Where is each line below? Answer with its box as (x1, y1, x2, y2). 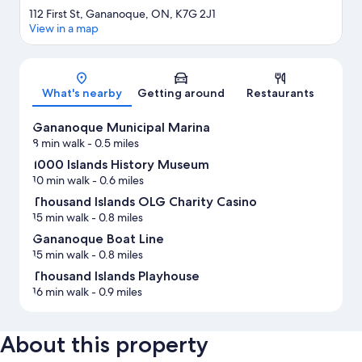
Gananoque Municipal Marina (32, 120, 210, 136)
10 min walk (32, 173, 90, 188)
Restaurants (246, 86, 314, 101)
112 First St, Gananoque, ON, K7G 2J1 (29, 6, 216, 22)
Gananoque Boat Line (32, 231, 164, 247)
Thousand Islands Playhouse (32, 268, 200, 284)
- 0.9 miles (89, 284, 142, 300)
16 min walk (32, 284, 89, 300)
